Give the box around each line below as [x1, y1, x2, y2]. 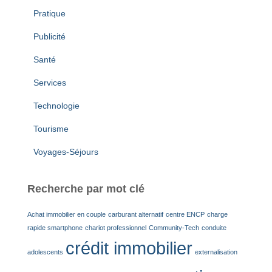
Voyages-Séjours [33, 147, 98, 157]
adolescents [27, 248, 63, 256]
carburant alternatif [108, 211, 163, 219]
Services [33, 78, 66, 88]
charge [207, 211, 228, 219]
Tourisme [33, 124, 69, 134]
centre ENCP [166, 211, 205, 219]
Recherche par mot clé [27, 183, 144, 195]
